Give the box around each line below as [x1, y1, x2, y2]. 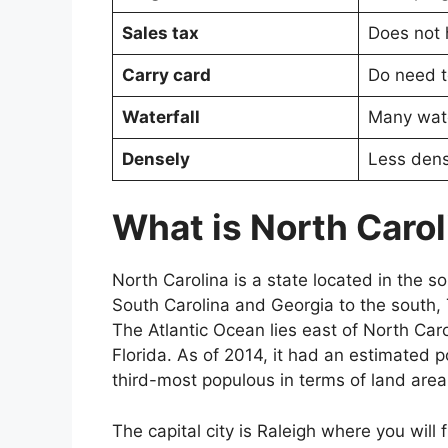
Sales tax [121, 22, 199, 43]
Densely [121, 148, 190, 169]
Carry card [121, 64, 211, 85]
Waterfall [121, 106, 200, 127]
